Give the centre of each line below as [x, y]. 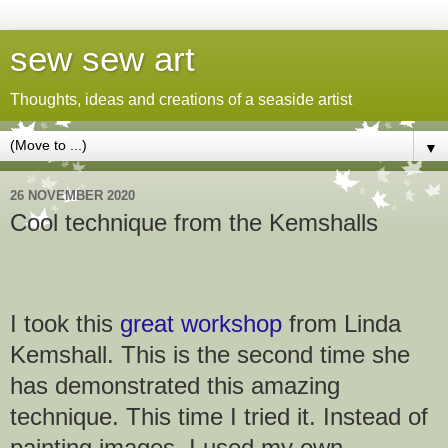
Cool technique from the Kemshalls [194, 222]
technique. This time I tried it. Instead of [219, 416]
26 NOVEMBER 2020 [72, 195]
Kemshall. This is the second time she [210, 354]
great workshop [201, 323]
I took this [61, 323]
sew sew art [102, 59]
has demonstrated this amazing [175, 385]
